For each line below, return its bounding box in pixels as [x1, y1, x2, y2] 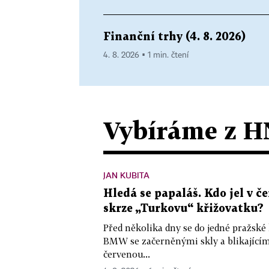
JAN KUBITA [103, 169, 150, 180]
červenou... [103, 248, 150, 259]
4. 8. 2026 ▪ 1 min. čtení [103, 50, 189, 59]
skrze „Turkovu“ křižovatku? [103, 203, 264, 214]
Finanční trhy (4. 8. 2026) [103, 31, 246, 42]
